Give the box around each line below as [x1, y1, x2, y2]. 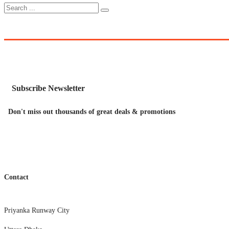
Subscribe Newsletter [12, 83, 85, 93]
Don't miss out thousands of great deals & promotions [8, 107, 175, 116]
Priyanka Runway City [4, 206, 70, 214]
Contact [4, 173, 29, 181]
